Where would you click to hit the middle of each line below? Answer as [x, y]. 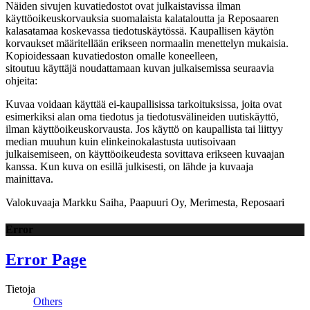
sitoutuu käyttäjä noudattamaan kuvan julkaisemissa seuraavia [140, 68]
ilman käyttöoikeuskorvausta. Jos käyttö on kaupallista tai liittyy [144, 129]
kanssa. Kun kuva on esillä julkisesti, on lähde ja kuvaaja [129, 166]
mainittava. [31, 179]
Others [48, 301]
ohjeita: [21, 80]
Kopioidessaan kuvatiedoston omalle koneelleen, [112, 55]
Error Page [46, 260]
